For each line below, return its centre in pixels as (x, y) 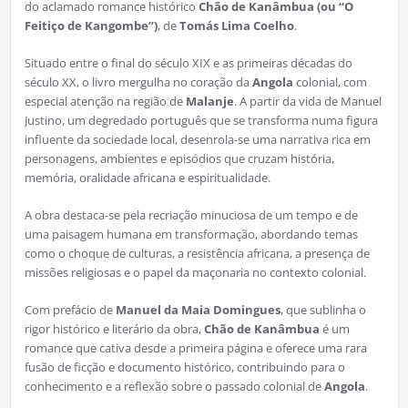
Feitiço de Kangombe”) (91, 25)
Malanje (209, 101)
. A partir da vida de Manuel (307, 101)
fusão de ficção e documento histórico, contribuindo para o (184, 367)
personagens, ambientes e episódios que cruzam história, (179, 158)
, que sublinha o (323, 309)
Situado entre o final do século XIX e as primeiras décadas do (188, 62)
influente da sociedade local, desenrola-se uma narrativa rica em (197, 139)
